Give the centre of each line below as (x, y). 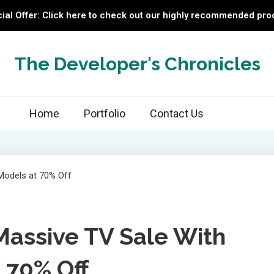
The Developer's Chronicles (137, 64)
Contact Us (177, 113)
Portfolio (105, 113)
